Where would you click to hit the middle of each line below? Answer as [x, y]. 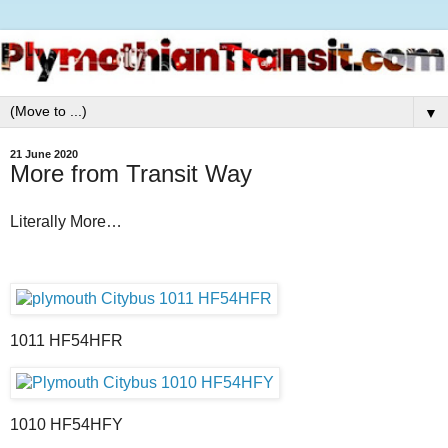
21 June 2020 [44, 154]
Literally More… [66, 221]
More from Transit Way [131, 173]
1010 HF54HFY [66, 424]
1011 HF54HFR [66, 341]
